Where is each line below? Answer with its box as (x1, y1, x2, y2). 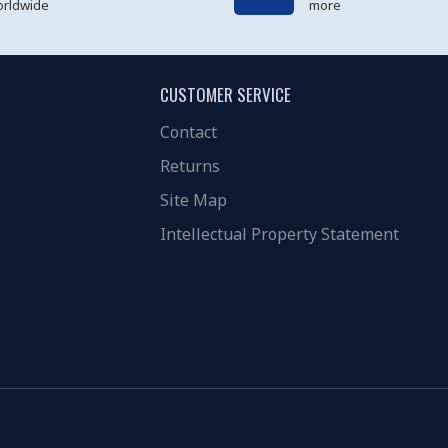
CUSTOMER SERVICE (160, 82, 291, 108)
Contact (160, 121, 217, 144)
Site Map (160, 189, 227, 212)
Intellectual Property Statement (160, 223, 399, 246)
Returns (160, 155, 220, 178)
